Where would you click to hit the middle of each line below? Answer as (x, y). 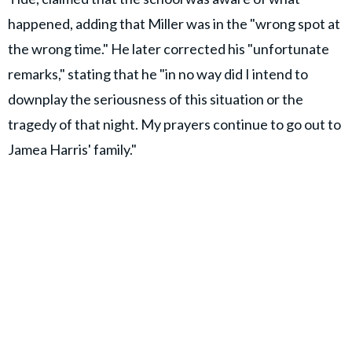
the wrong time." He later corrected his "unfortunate (169, 49)
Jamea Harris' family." (72, 150)
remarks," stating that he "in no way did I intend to (158, 74)
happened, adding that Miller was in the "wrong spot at (174, 24)
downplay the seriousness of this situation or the (156, 99)
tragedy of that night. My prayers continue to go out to (174, 125)
